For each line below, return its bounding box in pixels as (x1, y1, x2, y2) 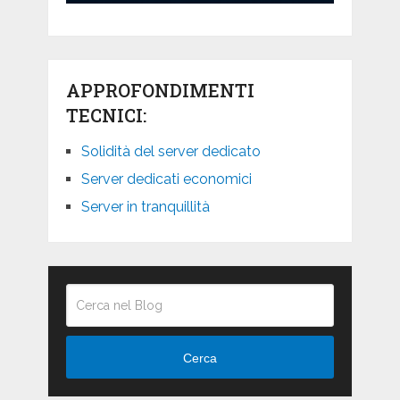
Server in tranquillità (80, 198, 210, 216)
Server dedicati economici (80, 171, 252, 188)
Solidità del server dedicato (80, 143, 261, 161)
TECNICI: (65, 104, 146, 128)
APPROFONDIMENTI (65, 79, 254, 103)
